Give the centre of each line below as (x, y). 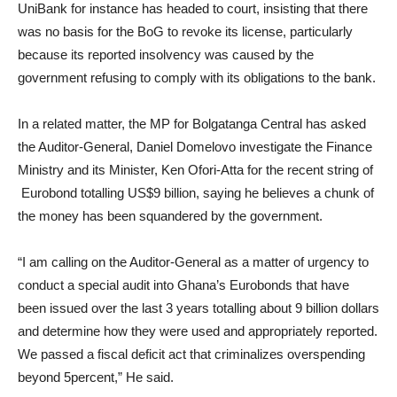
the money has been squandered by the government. (170, 216)
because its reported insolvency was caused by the (166, 54)
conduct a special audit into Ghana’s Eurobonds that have (183, 285)
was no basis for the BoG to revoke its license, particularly (185, 31)
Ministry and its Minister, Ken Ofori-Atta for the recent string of (195, 170)
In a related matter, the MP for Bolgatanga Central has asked (192, 124)
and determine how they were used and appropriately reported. (198, 331)
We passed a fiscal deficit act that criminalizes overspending (191, 354)
